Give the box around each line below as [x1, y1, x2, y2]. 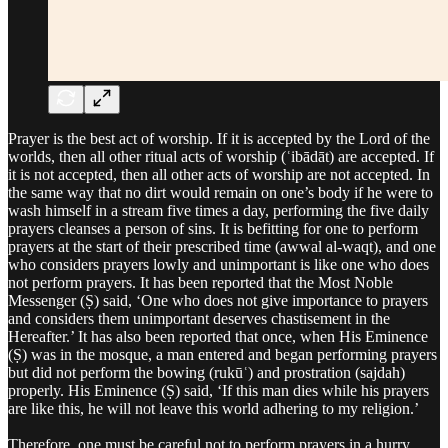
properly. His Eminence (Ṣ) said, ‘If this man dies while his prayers [8, 381, 429, 399]
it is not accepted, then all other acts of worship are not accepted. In [8, 165, 430, 183]
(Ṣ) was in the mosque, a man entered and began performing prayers [8, 345, 437, 363]
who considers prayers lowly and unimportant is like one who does [8, 255, 429, 273]
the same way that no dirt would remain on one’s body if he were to [8, 183, 433, 201]
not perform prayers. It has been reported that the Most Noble [8, 273, 393, 291]
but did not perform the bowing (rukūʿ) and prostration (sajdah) [8, 363, 405, 381]
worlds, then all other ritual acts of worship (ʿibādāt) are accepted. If [8, 147, 434, 165]
